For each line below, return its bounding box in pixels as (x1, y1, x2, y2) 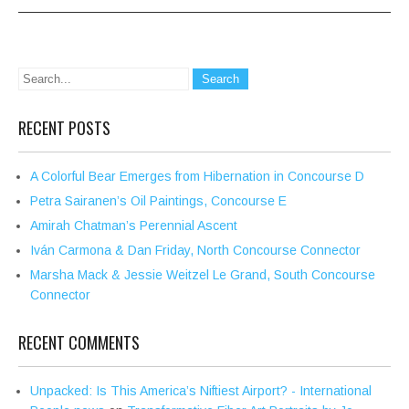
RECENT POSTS (18, 116, 110, 141)
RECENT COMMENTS (18, 330, 140, 355)
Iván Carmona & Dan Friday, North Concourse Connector (30, 243, 361, 258)
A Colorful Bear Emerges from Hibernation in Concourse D (30, 169, 364, 184)
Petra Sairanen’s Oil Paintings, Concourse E (30, 194, 287, 209)
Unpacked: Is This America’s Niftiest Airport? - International (30, 383, 372, 399)
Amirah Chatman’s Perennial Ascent (30, 218, 237, 234)
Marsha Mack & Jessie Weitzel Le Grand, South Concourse (30, 267, 375, 283)
